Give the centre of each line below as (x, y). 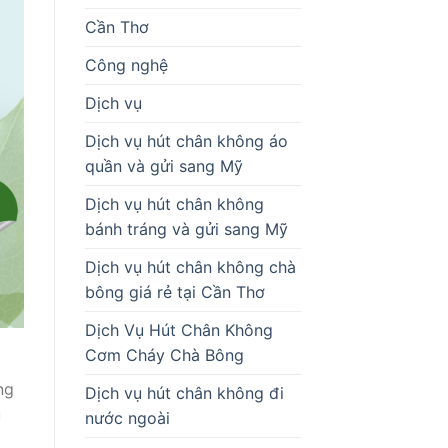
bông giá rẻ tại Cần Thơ (174, 291)
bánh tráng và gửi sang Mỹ (186, 228)
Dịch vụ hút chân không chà (190, 266)
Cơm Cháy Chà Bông (164, 354)
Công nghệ (126, 64)
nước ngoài (127, 417)
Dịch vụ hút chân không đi (184, 392)
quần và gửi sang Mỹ (163, 165)
